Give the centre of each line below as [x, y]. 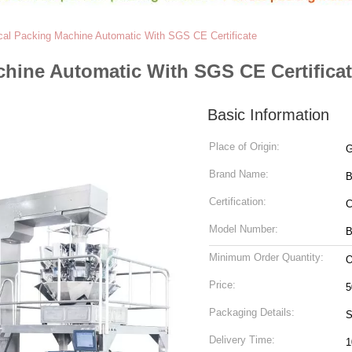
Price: [222, 285]
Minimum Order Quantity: [266, 257]
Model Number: [244, 229]
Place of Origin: [244, 147]
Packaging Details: [252, 312]
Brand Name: [239, 174]
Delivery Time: [242, 340]
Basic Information [268, 115]
